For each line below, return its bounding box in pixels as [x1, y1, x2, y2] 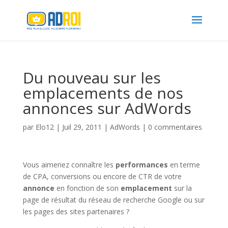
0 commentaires [148, 122, 202, 132]
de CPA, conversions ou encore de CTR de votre [22, 172, 182, 181]
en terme [167, 160, 200, 169]
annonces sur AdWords [22, 98, 191, 119]
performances [115, 160, 168, 169]
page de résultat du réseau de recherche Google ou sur [22, 195, 205, 205]
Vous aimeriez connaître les [22, 160, 116, 169]
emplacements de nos [22, 82, 183, 103]
